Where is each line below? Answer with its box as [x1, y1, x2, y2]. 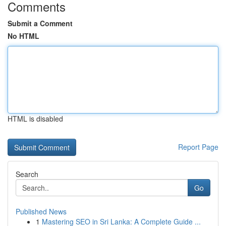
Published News [16, 206, 67, 216]
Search [16, 169, 38, 179]
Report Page [178, 142, 218, 152]
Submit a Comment [8, 18, 73, 28]
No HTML [8, 31, 39, 41]
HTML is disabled [8, 114, 63, 124]
